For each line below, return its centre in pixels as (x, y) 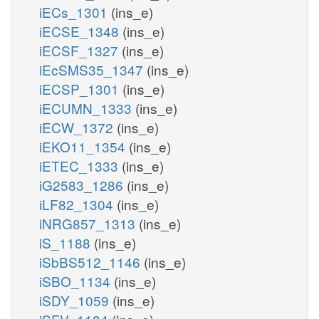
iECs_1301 (75, 11)
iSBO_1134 (77, 281)
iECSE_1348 (81, 31)
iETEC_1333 (80, 165)
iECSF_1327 (80, 50)
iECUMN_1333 (87, 108)
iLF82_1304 (78, 204)
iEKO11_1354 (84, 146)
